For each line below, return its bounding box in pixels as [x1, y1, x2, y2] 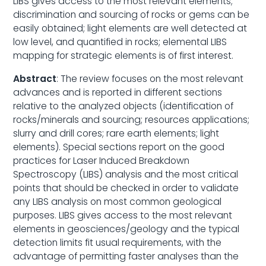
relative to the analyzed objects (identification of [13, 99, 234, 113]
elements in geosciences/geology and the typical [13, 221, 240, 236]
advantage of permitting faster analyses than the [13, 249, 239, 263]
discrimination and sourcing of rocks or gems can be [13, 8, 250, 22]
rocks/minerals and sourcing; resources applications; [13, 112, 250, 126]
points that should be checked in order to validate [13, 180, 239, 195]
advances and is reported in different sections [13, 85, 223, 99]
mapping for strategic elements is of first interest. [13, 49, 234, 63]
